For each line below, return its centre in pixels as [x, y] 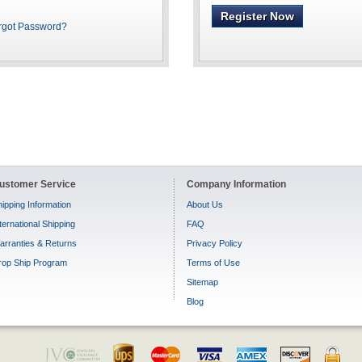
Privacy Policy [215, 243]
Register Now [257, 16]
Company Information [236, 184]
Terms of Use [213, 263]
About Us [205, 204]
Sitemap [202, 282]
